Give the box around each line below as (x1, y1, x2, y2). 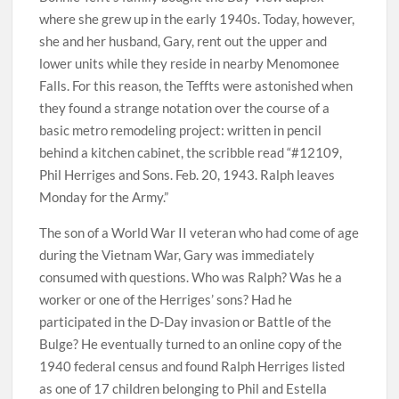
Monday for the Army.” (39, 189, 169, 205)
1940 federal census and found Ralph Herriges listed (39, 358, 346, 374)
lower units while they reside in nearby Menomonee (39, 55, 340, 71)
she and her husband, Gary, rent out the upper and (39, 33, 328, 49)
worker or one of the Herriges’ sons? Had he (39, 291, 293, 307)
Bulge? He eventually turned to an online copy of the (39, 336, 343, 352)
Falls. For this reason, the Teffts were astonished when (39, 77, 354, 94)
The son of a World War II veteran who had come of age (39, 224, 360, 240)
